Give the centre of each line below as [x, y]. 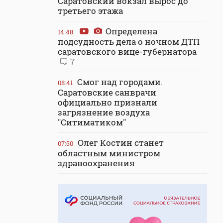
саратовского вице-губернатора [127, 52]
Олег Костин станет [120, 143]
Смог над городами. [119, 82]
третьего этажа [90, 11]
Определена [130, 31]
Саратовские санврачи [107, 92]
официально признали [108, 102]
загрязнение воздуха [104, 112]
